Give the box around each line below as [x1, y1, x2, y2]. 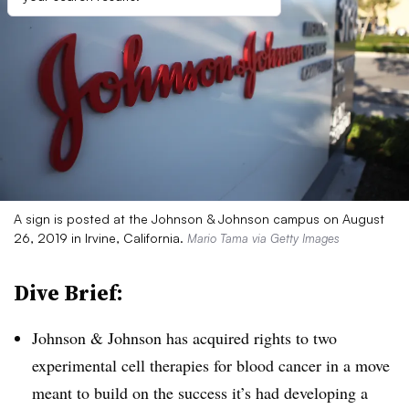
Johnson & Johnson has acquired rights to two [32, 327, 337, 349]
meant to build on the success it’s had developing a [32, 382, 368, 404]
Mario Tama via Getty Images [187, 231, 340, 246]
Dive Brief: [14, 278, 123, 308]
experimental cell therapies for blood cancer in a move [32, 354, 390, 376]
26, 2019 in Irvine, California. [14, 230, 187, 246]
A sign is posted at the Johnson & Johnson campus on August [14, 211, 384, 226]
